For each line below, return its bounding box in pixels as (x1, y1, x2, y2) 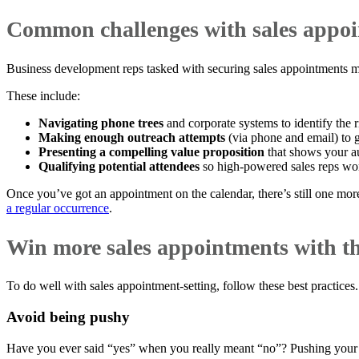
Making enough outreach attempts (38, 130, 225, 144)
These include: (6, 88, 80, 103)
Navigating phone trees (38, 115, 167, 130)
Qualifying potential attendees (38, 159, 200, 173)
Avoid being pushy (6, 308, 130, 325)
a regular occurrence (6, 200, 109, 215)
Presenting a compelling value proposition (38, 144, 264, 159)
